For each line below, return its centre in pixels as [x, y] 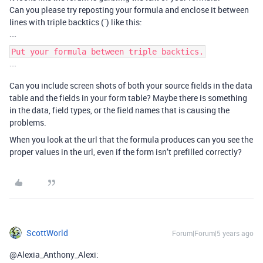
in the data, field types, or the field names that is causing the [119, 110]
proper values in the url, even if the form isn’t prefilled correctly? [126, 152]
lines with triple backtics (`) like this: [76, 22]
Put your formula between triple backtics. [107, 52]
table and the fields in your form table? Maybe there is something [128, 98]
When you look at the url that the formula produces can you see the [131, 139]
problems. [28, 122]
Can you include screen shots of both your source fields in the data [131, 85]
